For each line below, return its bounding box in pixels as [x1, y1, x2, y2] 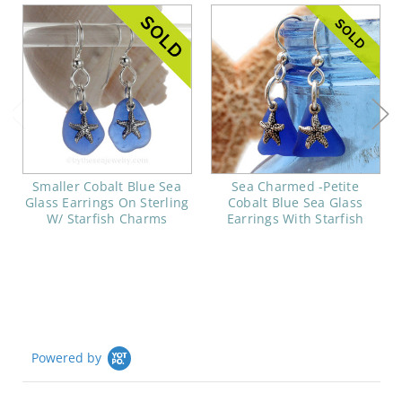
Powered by [31, 349, 101, 367]
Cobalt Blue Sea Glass [227, 194, 363, 212]
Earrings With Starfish [226, 210, 364, 228]
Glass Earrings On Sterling [24, 194, 189, 212]
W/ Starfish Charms [46, 210, 168, 228]
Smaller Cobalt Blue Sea [32, 178, 181, 196]
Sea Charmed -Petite [232, 178, 359, 196]
